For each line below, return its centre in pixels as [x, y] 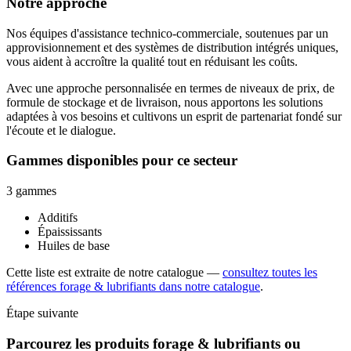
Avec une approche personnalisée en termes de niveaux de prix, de [170, 88]
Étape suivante [42, 313]
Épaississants [70, 231]
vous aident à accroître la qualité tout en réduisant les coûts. [152, 61]
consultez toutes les [270, 272]
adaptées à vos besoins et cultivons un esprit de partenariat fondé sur [174, 116]
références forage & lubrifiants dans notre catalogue [133, 286]
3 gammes [31, 190]
